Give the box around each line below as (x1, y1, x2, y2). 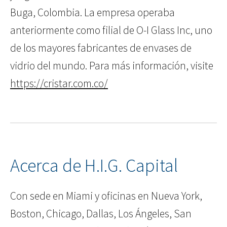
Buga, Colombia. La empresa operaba (10, 6, 175, 20)
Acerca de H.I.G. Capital (10, 154, 178, 177)
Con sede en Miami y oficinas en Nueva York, (10, 189, 202, 203)
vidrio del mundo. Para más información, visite (10, 59, 213, 73)
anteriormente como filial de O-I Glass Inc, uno (10, 23, 212, 37)
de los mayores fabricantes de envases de (10, 41, 192, 55)
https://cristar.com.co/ (10, 77, 108, 91)
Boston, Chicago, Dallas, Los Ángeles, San (10, 207, 192, 221)
